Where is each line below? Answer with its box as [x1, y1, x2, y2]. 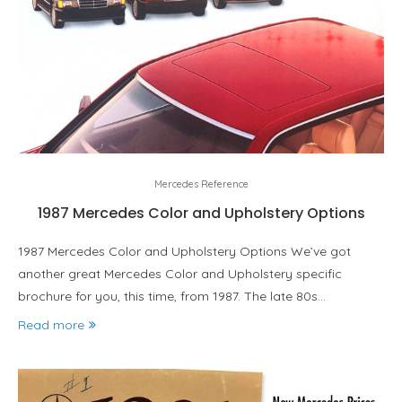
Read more [18, 317, 84, 333]
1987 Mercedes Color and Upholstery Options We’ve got [18, 243, 351, 259]
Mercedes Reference [153, 178, 249, 190]
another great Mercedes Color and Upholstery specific [18, 266, 342, 282]
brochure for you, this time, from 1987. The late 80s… [18, 288, 326, 304]
